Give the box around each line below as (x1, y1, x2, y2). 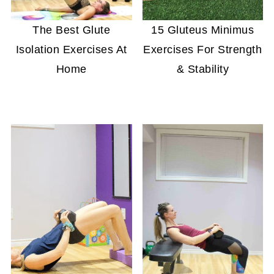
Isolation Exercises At (15, 43, 127, 56)
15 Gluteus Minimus (151, 24, 254, 37)
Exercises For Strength (143, 43, 262, 56)
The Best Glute (32, 24, 111, 37)
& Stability (176, 63, 229, 76)
